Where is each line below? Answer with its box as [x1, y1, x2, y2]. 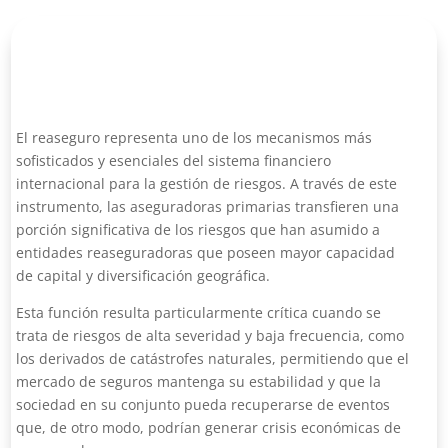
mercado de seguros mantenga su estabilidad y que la [16, 372, 382, 391]
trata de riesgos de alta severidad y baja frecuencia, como [16, 326, 405, 345]
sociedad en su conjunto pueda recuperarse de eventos [16, 395, 391, 414]
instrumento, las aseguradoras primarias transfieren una [16, 197, 400, 216]
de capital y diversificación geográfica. [16, 266, 271, 285]
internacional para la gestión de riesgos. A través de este [16, 174, 398, 193]
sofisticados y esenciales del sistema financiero [16, 151, 332, 170]
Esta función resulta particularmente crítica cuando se [16, 303, 382, 322]
